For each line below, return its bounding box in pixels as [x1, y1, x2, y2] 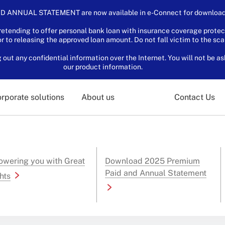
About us [81, 92, 115, 102]
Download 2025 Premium [105, 156, 200, 166]
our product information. [63, 63, 143, 71]
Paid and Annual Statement [105, 168, 207, 178]
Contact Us [174, 92, 215, 102]
